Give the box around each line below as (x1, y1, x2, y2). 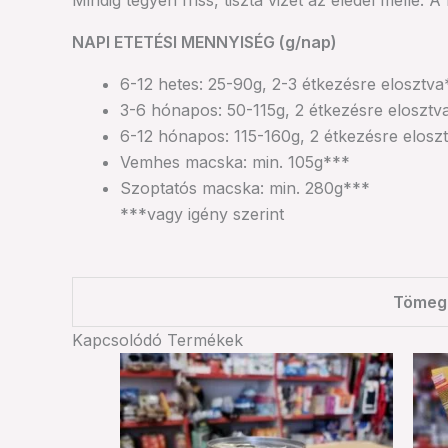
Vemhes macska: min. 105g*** (120, 152, 350, 172)
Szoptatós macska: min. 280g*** (120, 178, 370, 198)
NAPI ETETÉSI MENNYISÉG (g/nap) (72, 32, 337, 52)
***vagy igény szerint (120, 204, 284, 224)
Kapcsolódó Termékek (72, 330, 243, 350)
